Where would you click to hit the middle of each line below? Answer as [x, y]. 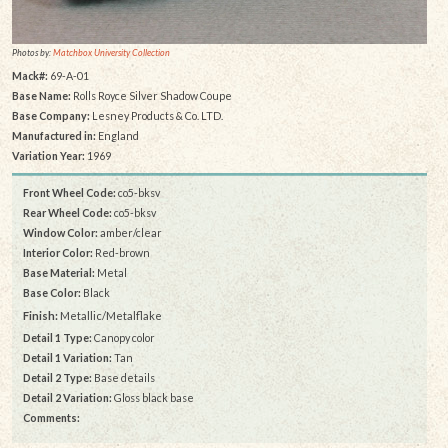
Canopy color [123, 338]
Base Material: [59, 273]
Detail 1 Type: [57, 338]
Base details [123, 378]
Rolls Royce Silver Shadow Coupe [151, 96]
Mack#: [29, 76]
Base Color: [52, 293]
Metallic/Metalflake [110, 316]
